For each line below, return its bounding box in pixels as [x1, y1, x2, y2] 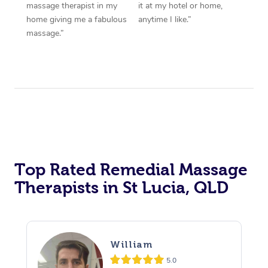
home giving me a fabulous [26, 13, 127, 25]
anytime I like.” [138, 13, 191, 25]
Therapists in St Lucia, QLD [14, 178, 229, 197]
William [109, 239, 153, 251]
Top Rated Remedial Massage [14, 160, 248, 179]
